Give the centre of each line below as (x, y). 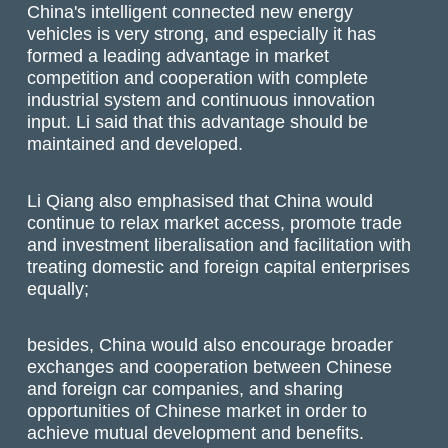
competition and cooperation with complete (198, 78)
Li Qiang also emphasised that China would (200, 200)
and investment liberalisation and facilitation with (219, 244)
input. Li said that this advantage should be (198, 122)
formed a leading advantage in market (178, 56)
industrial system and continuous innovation (201, 100)
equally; (58, 288)
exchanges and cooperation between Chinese (210, 367)
